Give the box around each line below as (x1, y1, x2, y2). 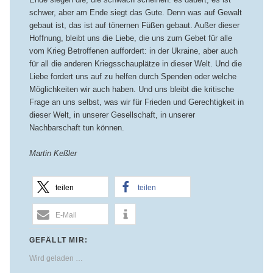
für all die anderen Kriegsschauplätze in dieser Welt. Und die (29, 59, 242, 69)
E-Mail (55, 210, 77, 219)
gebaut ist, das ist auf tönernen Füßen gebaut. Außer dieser (29, 21, 239, 30)
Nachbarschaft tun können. (29, 123, 124, 133)
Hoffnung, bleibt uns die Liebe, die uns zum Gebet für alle (29, 34, 232, 43)
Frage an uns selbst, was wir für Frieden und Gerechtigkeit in (29, 97, 244, 107)
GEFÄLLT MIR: (29, 235, 88, 244)
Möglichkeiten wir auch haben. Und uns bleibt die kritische (29, 85, 234, 94)
